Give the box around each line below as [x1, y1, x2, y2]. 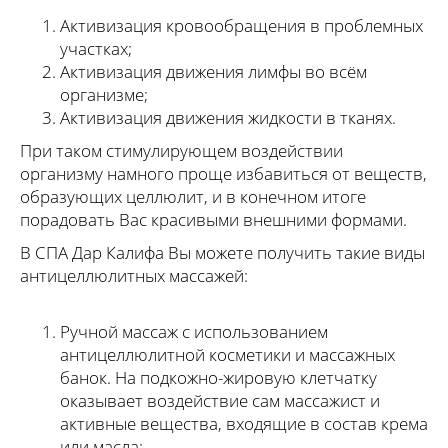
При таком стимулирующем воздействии [20, 139, 343, 163]
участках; [60, 37, 132, 61]
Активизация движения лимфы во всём [60, 60, 367, 84]
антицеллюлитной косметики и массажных [60, 343, 395, 367]
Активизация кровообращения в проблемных [60, 14, 423, 38]
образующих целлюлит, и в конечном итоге [20, 185, 366, 209]
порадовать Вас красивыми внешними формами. [20, 208, 407, 232]
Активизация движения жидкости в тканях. [60, 106, 396, 130]
